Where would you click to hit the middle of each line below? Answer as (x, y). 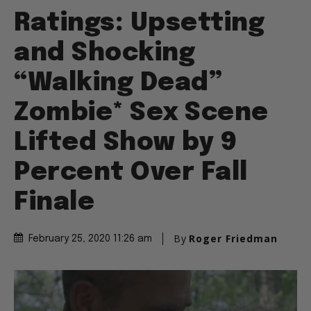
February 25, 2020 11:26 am (90, 239)
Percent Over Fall (131, 173)
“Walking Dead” (118, 84)
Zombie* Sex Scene (141, 114)
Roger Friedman (233, 239)
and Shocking (104, 54)
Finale (54, 203)
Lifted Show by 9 (125, 143)
